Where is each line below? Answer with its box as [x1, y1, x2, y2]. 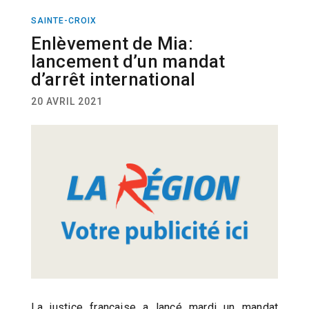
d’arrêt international [30, 68, 196, 90]
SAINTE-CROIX [30, 15, 97, 26]
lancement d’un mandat [30, 50, 226, 72]
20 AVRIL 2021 [30, 95, 103, 107]
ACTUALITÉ [250, 28, 299, 37]
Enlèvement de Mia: [30, 32, 193, 54]
